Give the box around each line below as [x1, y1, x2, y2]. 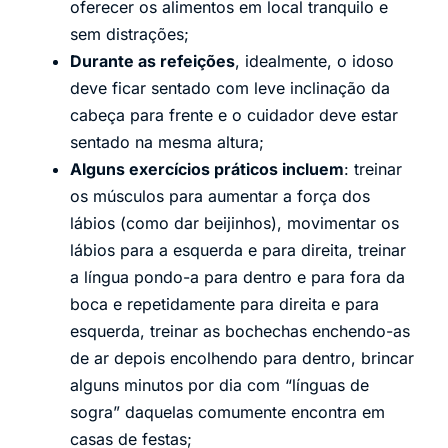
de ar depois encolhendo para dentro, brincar [70, 348, 414, 369]
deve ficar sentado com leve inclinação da [70, 78, 390, 99]
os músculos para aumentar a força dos [70, 186, 370, 207]
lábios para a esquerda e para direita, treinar [70, 240, 406, 261]
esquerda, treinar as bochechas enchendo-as [70, 321, 410, 342]
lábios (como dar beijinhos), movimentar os [70, 213, 399, 234]
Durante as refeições [70, 51, 235, 72]
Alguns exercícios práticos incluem [70, 159, 344, 180]
